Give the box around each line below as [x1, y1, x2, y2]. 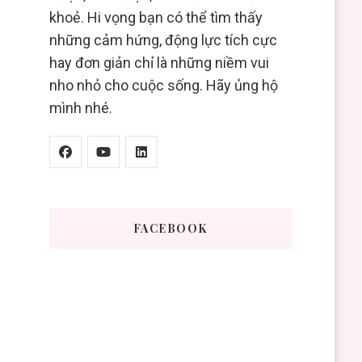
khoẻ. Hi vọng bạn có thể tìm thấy [48, 9, 263, 27]
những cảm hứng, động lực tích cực [48, 32, 277, 49]
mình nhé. [48, 99, 112, 117]
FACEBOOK [133, 221, 208, 237]
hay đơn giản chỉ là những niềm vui [48, 54, 269, 72]
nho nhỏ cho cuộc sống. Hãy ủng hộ [48, 77, 278, 95]
